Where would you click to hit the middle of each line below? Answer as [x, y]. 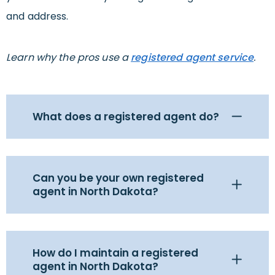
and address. [37, 17]
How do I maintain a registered [115, 253]
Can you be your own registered [118, 178]
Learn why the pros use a [69, 58]
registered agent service [192, 58]
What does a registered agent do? [126, 117]
